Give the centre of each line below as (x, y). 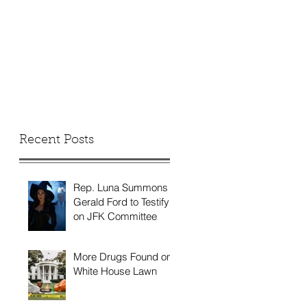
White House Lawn (115, 271)
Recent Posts (57, 140)
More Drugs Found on (123, 257)
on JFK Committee (115, 216)
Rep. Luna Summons (121, 187)
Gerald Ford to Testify (121, 201)
